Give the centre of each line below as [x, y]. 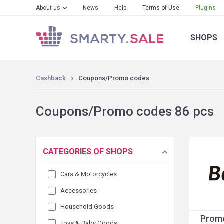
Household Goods [87, 207]
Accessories [79, 190]
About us [48, 8]
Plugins [206, 8]
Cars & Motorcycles [89, 174]
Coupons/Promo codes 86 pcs [125, 111]
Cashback [51, 78]
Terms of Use [161, 8]
